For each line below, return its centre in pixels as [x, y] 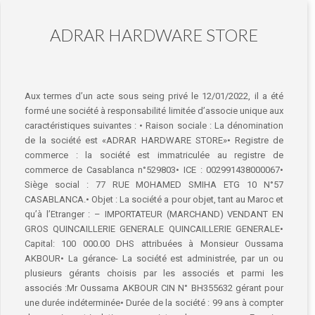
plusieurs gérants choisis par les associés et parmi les [154, 273]
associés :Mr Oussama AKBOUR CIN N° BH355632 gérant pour [154, 288]
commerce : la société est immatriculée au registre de [154, 155]
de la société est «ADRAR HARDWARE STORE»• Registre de [154, 140]
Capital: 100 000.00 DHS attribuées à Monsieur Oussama [154, 244]
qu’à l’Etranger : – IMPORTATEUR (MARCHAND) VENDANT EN [154, 214]
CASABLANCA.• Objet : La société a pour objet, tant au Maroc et [154, 199]
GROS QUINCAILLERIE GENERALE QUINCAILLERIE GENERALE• [154, 229]
